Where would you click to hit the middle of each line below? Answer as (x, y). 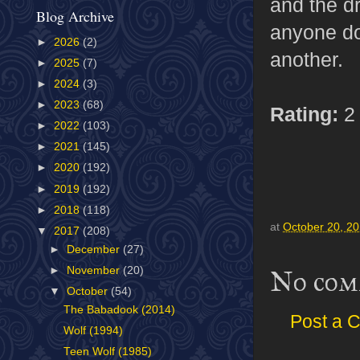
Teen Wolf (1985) (107, 351)
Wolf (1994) (93, 330)
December (95, 249)
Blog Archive (75, 16)
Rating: (304, 114)
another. (307, 59)
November (95, 270)
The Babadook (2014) (119, 309)
